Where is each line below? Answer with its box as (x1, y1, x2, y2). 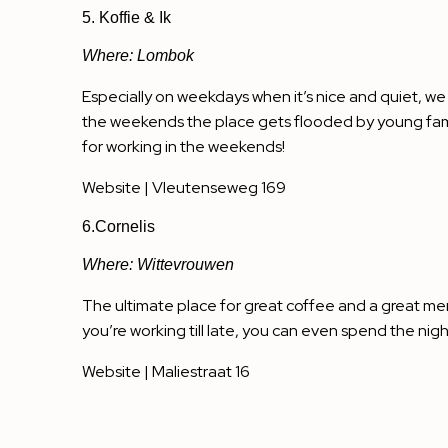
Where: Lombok (82, 47, 194, 65)
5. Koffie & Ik (82, 9, 171, 27)
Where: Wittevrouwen (82, 256, 234, 274)
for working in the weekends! (82, 136, 285, 158)
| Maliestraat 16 (141, 361, 250, 383)
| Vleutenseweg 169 (141, 177, 286, 199)
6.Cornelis (82, 218, 155, 236)
